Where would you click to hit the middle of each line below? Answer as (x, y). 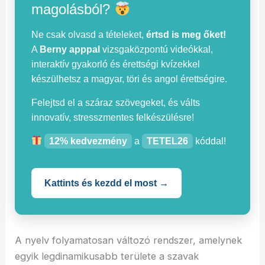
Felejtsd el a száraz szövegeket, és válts (116, 102)
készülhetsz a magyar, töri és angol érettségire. (130, 79)
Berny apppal (70, 49)
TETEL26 (168, 141)
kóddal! (210, 141)
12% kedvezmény (88, 141)
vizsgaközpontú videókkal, (157, 49)
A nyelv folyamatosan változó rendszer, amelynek (129, 240)
